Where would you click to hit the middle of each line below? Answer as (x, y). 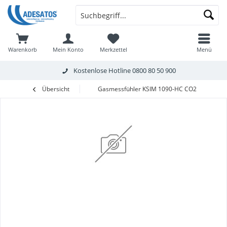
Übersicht (56, 89)
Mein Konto (68, 49)
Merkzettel (113, 49)
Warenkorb (23, 49)
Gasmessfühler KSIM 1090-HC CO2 (147, 89)
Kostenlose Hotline (103, 70)
